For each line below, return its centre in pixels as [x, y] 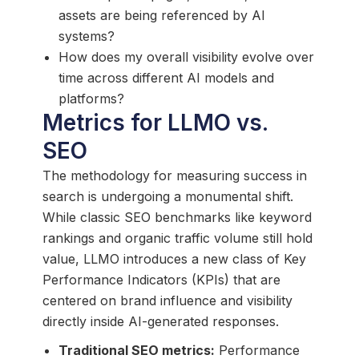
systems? [86, 36]
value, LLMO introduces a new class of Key [174, 258]
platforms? [91, 98]
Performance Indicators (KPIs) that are [161, 279]
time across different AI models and [166, 77]
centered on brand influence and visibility [167, 300]
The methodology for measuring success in [174, 175]
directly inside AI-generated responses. [160, 321]
